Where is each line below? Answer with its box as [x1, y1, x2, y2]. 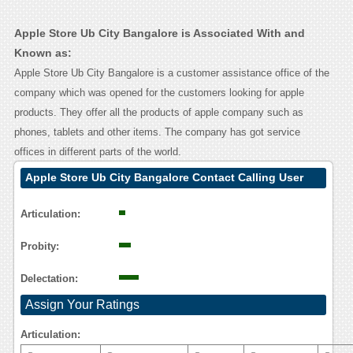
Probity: [20, 240, 59, 253]
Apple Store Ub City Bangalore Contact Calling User [24, 171, 303, 184]
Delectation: [20, 273, 78, 285]
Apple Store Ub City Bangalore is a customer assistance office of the [13, 67, 329, 80]
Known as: [13, 46, 72, 60]
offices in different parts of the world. [13, 146, 181, 158]
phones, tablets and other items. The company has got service [13, 126, 300, 139]
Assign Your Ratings [24, 298, 139, 312]
